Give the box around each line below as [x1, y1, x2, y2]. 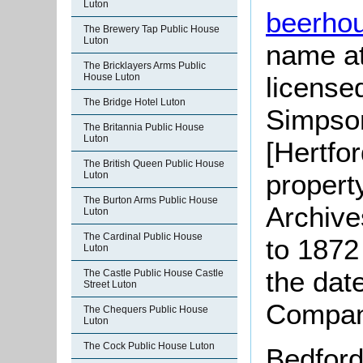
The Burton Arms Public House [83, 194, 218, 206]
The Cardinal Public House [83, 231, 203, 242]
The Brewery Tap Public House [83, 23, 220, 35]
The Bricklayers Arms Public [83, 60, 206, 71]
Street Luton [83, 279, 137, 290]
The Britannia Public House [83, 122, 204, 133]
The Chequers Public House [83, 304, 208, 315]
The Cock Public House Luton [83, 340, 215, 352]
